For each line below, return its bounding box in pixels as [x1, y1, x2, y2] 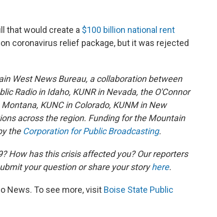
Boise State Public [104, 185, 173, 195]
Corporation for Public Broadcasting [23, 126, 159, 137]
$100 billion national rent [82, 25, 175, 35]
